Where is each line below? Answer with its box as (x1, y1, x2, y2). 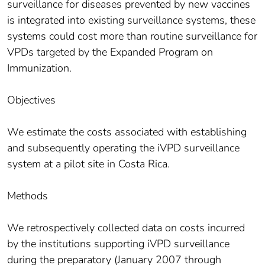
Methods (7, 189, 48, 203)
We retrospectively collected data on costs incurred (7, 221, 245, 235)
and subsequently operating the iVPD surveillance (7, 141, 240, 156)
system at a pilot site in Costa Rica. (7, 157, 170, 172)
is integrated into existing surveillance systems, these (7, 13, 256, 28)
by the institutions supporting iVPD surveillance (7, 237, 230, 251)
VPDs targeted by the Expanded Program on (7, 45, 213, 60)
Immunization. (7, 61, 72, 76)
